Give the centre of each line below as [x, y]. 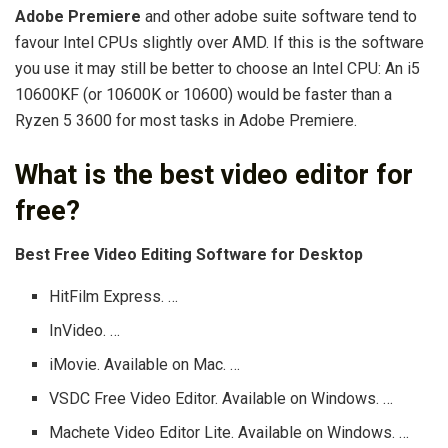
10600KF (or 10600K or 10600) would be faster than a [203, 94]
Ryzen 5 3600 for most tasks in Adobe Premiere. [186, 120]
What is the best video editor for [214, 174]
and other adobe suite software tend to [279, 16]
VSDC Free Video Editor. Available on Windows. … [221, 399]
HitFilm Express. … [114, 297]
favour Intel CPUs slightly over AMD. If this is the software [219, 42]
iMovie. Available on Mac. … [145, 365]
